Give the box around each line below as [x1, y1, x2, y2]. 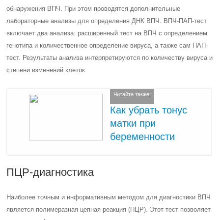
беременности [110, 131, 175, 142]
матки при [110, 117, 156, 129]
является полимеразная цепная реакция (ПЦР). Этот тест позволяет [6, 206, 211, 213]
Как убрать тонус [110, 104, 188, 115]
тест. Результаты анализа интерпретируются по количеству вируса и [6, 54, 213, 61]
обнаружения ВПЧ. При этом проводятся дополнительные [6, 5, 181, 12]
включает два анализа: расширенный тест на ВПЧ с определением [6, 29, 208, 37]
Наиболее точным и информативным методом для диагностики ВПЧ [6, 193, 211, 201]
